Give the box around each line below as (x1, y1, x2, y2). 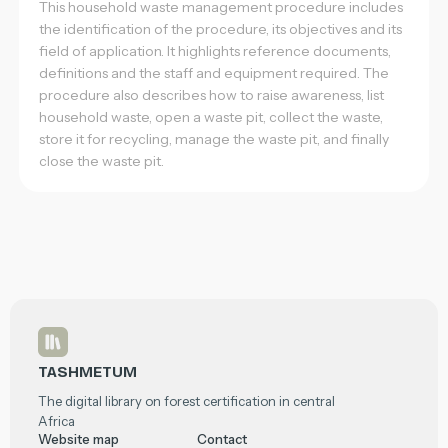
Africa (38, 413, 76, 430)
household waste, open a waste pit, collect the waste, (38, 108, 383, 127)
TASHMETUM (38, 363, 138, 382)
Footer (38, 328, 97, 352)
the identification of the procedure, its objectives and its (38, 20, 402, 39)
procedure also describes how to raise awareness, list (38, 86, 384, 105)
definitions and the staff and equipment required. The (38, 64, 389, 83)
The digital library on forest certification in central (38, 393, 336, 410)
